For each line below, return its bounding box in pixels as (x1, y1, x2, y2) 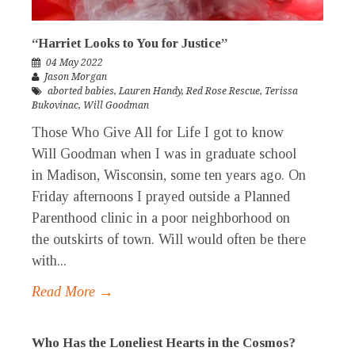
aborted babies (48, 86, 114, 97)
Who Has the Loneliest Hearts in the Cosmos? (32, 335, 296, 351)
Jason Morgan (44, 71, 107, 83)
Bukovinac (32, 100, 78, 112)
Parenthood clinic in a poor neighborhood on (32, 210, 290, 227)
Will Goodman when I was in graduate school (32, 146, 296, 162)
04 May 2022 (46, 57, 103, 69)
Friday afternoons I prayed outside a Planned (32, 189, 290, 205)
